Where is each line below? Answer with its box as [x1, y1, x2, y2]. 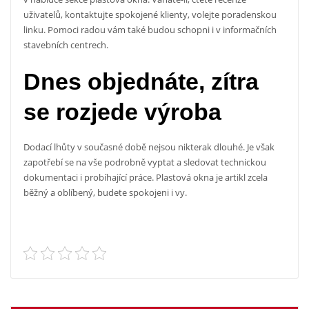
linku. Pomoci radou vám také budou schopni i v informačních [23, 23, 277, 36]
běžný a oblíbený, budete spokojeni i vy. [23, 186, 187, 199]
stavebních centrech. [23, 38, 108, 51]
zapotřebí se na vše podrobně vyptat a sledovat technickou [23, 156, 266, 169]
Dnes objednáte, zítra [23, 68, 259, 94]
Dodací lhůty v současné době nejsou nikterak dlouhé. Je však [23, 141, 275, 154]
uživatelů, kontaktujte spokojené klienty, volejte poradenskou [23, 8, 277, 21]
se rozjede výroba [23, 98, 221, 125]
